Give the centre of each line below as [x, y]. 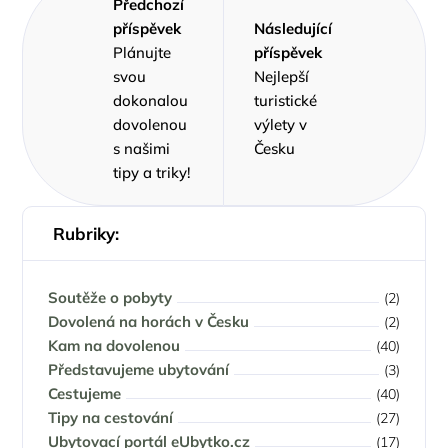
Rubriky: [86, 233]
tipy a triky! [152, 172]
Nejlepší [281, 76]
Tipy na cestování [111, 417]
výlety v [280, 124]
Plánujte [142, 52]
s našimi [142, 148]
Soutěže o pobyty [110, 297]
